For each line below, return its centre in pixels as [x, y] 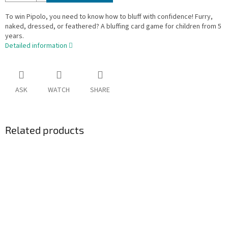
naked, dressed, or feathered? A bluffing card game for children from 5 [113, 27]
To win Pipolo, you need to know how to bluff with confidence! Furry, [109, 17]
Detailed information [36, 46]
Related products [45, 130]
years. [15, 36]
